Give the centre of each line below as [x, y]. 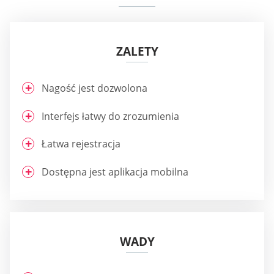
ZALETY [137, 52]
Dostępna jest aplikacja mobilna [115, 172]
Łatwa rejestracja [81, 144]
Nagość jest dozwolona [94, 88]
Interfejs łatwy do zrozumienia [110, 116]
